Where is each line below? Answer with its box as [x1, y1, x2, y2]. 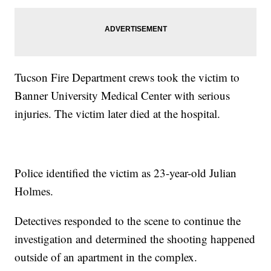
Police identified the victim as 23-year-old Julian [15, 165, 237, 181]
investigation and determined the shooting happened [15, 231, 256, 247]
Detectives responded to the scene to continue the [15, 213, 241, 229]
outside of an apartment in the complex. [15, 249, 198, 265]
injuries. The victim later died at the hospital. [15, 106, 221, 122]
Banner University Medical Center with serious [15, 88, 230, 103]
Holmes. [15, 183, 54, 199]
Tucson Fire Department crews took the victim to [15, 70, 240, 85]
